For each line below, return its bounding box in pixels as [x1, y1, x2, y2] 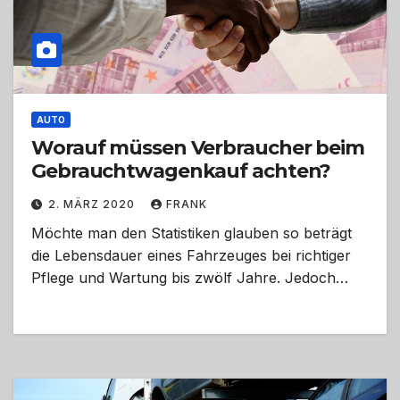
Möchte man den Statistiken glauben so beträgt [31, 224, 352, 243]
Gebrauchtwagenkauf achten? [31, 159, 331, 184]
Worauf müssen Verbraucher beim [31, 136, 364, 161]
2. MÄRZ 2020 [48, 197, 138, 212]
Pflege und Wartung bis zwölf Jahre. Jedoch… [31, 269, 348, 287]
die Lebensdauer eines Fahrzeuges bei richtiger [31, 246, 351, 265]
